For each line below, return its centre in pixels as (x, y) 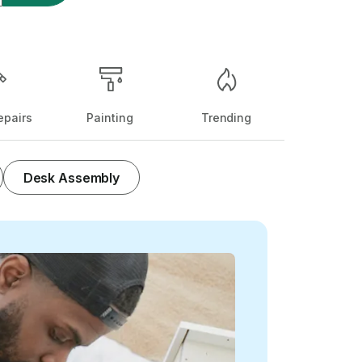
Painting (110, 117)
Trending (226, 117)
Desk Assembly (72, 177)
